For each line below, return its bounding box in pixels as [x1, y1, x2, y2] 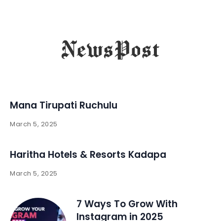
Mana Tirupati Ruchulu [10, 99, 117, 112]
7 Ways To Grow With [76, 197, 178, 211]
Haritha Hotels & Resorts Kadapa [10, 148, 166, 161]
